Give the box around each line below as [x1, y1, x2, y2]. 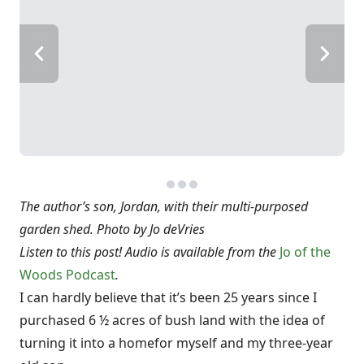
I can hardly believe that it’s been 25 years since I [19, 288, 317, 306]
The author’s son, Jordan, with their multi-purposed [19, 197, 308, 215]
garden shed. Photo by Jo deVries [19, 220, 205, 238]
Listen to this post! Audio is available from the [19, 243, 279, 261]
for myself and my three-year [154, 334, 333, 352]
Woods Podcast [19, 266, 115, 284]
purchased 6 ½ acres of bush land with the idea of [19, 311, 325, 329]
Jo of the [279, 243, 331, 261]
